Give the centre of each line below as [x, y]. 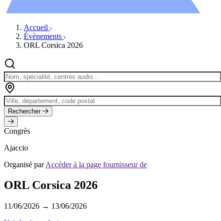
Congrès [17, 131]
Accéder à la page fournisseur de [96, 164]
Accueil [37, 27]
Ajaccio [16, 147]
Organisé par [25, 164]
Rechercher [24, 111]
